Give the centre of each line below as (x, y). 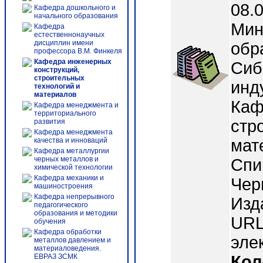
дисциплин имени (64, 43)
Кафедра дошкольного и (75, 8)
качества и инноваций (71, 140)
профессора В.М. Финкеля (78, 51)
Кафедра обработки (68, 232)
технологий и (57, 86)
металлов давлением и (73, 240)
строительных (59, 78)
